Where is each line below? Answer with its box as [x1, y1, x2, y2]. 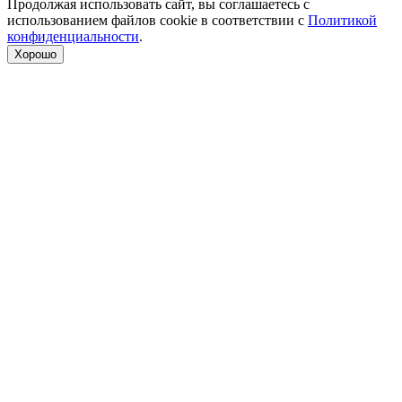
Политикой [308, 13, 377, 28]
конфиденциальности [7, 29, 139, 44]
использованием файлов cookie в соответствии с [7, 13, 308, 28]
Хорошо [14, 48, 57, 61]
